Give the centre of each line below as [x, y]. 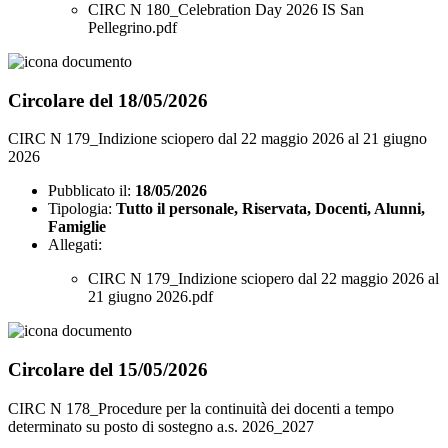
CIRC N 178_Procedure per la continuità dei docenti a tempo [201, 408]
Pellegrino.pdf [132, 27]
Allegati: [75, 245]
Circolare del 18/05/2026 [108, 100]
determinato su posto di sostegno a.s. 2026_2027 [161, 426]
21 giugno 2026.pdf [150, 297]
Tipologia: [80, 209]
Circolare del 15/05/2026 [108, 370]
